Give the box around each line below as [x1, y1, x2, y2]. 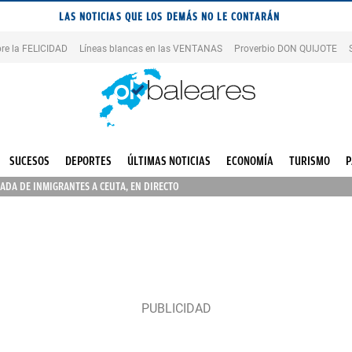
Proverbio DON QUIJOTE [234, 42, 337, 54]
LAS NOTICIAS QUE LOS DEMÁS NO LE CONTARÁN [59, 10, 280, 23]
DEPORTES [64, 154, 112, 168]
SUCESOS [9, 154, 49, 168]
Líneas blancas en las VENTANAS [79, 42, 222, 54]
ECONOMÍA [225, 154, 273, 168]
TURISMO [288, 154, 330, 168]
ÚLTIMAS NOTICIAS [126, 154, 211, 168]
